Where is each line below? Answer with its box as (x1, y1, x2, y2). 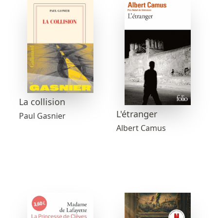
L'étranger (116, 108, 157, 120)
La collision (19, 96, 65, 108)
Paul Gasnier (19, 110, 66, 122)
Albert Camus (116, 122, 166, 133)
